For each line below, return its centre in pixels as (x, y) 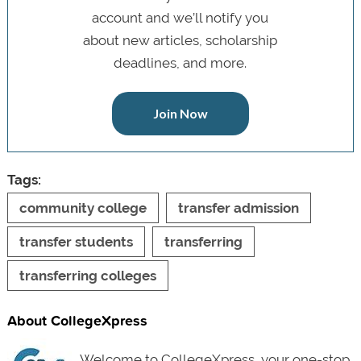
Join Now (180, 113)
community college (83, 207)
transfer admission (238, 207)
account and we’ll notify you (180, 17)
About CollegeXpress (77, 320)
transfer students (76, 241)
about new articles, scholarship (180, 40)
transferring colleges (87, 275)
